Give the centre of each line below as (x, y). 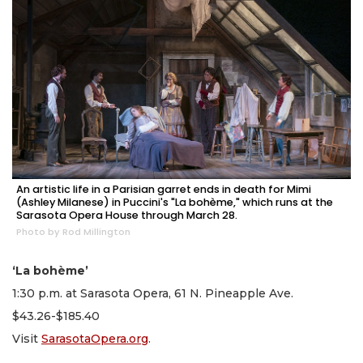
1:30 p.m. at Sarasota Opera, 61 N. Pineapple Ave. (153, 294)
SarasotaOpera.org (95, 339)
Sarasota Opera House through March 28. (127, 216)
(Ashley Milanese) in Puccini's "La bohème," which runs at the (175, 203)
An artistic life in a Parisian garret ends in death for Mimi (164, 190)
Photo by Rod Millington (73, 232)
